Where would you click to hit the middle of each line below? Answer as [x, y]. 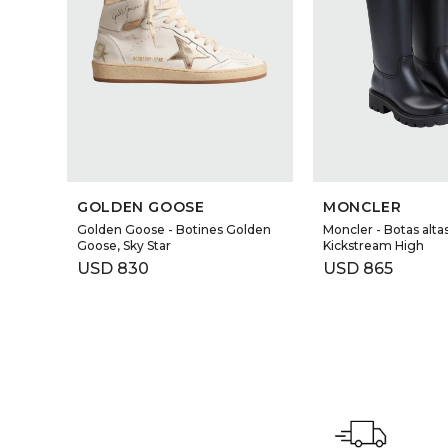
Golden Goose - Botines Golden [174, 230]
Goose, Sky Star [124, 246]
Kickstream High [374, 246]
